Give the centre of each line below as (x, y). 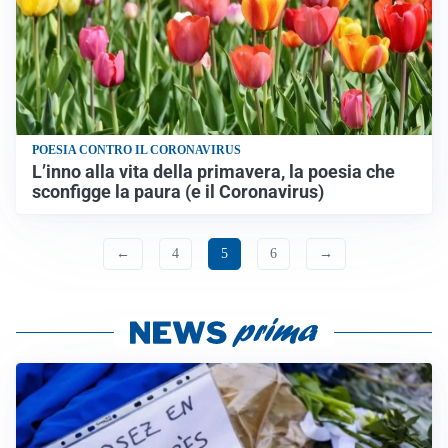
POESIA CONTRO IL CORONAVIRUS (136, 149)
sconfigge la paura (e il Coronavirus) (178, 191)
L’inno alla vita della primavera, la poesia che (213, 171)
